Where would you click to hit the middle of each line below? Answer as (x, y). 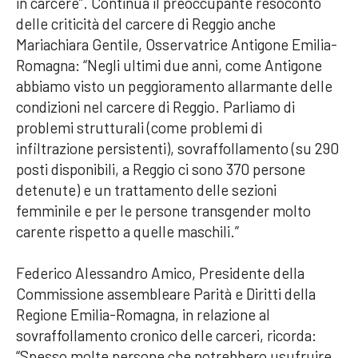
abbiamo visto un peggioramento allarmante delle (174, 86)
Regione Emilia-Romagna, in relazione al (143, 315)
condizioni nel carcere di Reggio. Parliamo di (155, 107)
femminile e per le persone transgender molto (163, 211)
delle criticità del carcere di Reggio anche (146, 24)
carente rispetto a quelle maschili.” (127, 232)
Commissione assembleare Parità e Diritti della (166, 294)
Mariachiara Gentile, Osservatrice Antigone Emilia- (177, 45)
